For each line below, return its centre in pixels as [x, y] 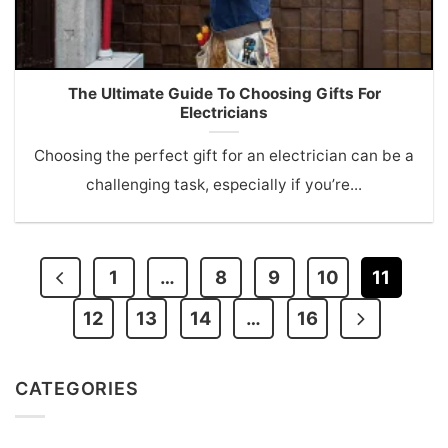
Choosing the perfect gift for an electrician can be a [224, 155]
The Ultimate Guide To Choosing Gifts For [224, 94]
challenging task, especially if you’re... [224, 184]
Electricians [224, 113]
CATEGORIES [77, 389]
